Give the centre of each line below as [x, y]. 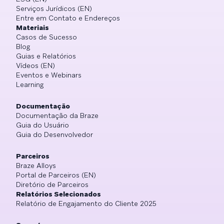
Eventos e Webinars [49, 75]
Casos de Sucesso [46, 37]
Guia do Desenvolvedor [54, 135]
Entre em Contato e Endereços [68, 18]
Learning [30, 85]
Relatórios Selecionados [58, 194]
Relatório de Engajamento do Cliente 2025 [86, 204]
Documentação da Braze [57, 116]
